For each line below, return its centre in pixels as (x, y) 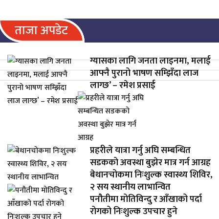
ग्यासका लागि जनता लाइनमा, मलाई (151, 61)
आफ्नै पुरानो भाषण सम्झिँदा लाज (144, 73)
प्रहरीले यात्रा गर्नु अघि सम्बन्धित (141, 150)
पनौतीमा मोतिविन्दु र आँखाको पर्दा (146, 199)
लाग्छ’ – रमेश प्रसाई (123, 85)
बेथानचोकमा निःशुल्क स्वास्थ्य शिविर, (152, 175)
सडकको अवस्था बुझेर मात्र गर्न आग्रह (151, 163)
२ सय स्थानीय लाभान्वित (131, 187)
